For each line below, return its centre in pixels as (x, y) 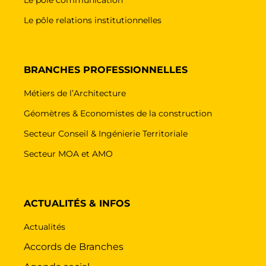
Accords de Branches (74, 246)
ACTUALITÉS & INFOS (77, 203)
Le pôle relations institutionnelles (93, 20)
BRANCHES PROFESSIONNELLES (106, 69)
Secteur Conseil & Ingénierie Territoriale (106, 133)
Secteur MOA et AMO (68, 153)
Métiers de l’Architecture (75, 93)
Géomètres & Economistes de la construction (118, 113)
